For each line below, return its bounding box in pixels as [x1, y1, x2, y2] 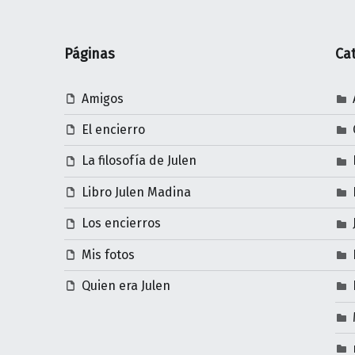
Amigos [81, 90, 124, 106]
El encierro [81, 121, 145, 137]
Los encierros [81, 216, 161, 231]
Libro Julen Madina [81, 184, 191, 200]
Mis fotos [81, 246, 135, 262]
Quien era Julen [81, 278, 170, 294]
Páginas [63, 44, 115, 63]
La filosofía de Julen [81, 153, 197, 169]
